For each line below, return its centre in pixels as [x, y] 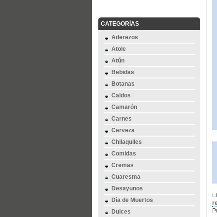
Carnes [122, 119]
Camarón [124, 107]
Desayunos [127, 188]
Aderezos [125, 37]
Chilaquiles [127, 142]
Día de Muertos [132, 200]
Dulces [121, 212]
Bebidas [123, 72]
